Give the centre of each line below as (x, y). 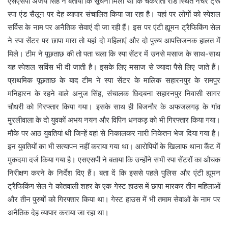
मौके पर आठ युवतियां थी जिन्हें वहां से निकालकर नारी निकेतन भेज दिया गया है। (114, 133)
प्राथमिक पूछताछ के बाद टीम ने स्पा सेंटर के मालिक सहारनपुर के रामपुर (114, 80)
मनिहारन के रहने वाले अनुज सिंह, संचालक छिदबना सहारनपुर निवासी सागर (114, 94)
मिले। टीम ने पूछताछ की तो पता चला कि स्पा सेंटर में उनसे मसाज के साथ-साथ (114, 54)
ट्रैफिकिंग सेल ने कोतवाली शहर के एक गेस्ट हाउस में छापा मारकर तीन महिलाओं (114, 186)
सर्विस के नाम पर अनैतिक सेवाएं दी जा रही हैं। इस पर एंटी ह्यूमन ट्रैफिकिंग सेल (114, 27)
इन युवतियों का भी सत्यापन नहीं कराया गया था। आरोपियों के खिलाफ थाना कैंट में (114, 147)
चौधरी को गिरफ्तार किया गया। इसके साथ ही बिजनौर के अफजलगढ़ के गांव (114, 107)
